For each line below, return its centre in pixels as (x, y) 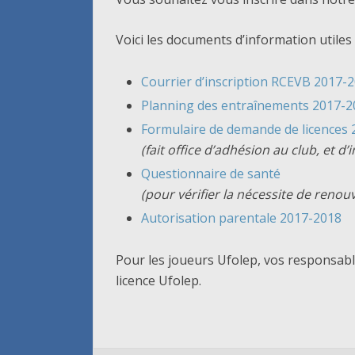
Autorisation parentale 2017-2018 (241, 218)
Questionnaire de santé (211, 174)
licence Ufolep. (158, 281)
